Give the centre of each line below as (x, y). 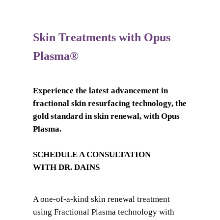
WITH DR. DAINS (66, 167)
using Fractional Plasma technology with (103, 212)
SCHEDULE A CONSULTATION (92, 155)
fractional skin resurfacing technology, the (110, 104)
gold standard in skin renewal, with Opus (106, 116)
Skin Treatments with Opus (101, 38)
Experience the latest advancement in (100, 91)
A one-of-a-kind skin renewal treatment (101, 199)
